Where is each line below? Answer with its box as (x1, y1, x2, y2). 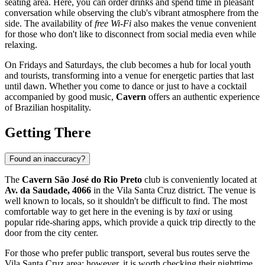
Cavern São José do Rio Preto (22, 174, 142, 185)
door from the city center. (5, 227, 98, 238)
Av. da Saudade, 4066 (5, 185, 91, 195)
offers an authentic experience (146, 91, 260, 102)
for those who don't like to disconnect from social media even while (5, 28, 256, 39)
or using (200, 206, 232, 216)
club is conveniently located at (142, 174, 257, 185)
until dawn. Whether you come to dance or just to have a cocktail (5, 80, 247, 91)
